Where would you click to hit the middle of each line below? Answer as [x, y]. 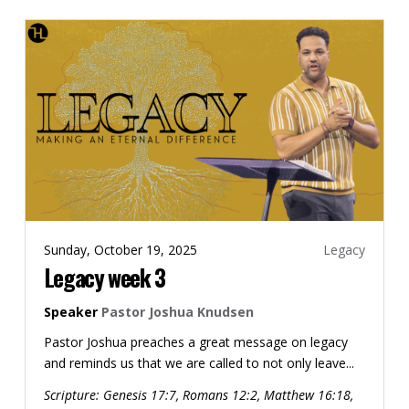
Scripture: [71, 395]
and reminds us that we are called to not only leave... [199, 363]
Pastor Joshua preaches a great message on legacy [195, 342]
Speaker [70, 312]
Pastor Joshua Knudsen [177, 312]
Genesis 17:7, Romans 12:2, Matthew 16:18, [228, 395]
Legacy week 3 [104, 278]
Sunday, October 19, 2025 [120, 250]
